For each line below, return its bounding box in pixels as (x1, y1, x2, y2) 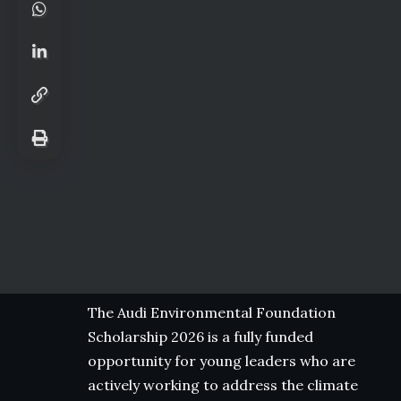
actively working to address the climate (88, 376, 358, 395)
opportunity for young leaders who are (88, 352, 355, 371)
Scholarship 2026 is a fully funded (88, 328, 313, 346)
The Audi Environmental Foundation (88, 303, 336, 322)
